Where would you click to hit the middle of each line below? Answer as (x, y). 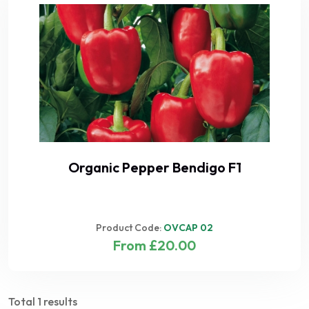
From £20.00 (154, 245)
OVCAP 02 (188, 228)
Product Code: (130, 228)
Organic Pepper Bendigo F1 (154, 167)
